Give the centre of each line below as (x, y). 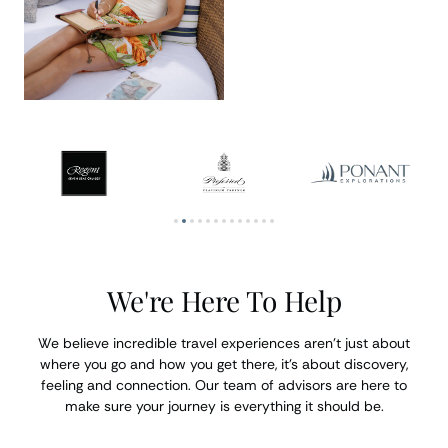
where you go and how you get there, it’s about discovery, (224, 364)
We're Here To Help (224, 300)
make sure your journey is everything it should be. (224, 406)
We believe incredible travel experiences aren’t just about (224, 343)
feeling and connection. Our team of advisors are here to (224, 385)
